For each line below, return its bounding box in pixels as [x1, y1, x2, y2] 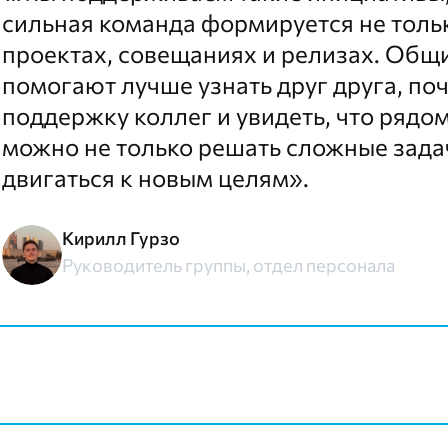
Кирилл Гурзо [62, 227, 180, 250]
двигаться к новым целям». [2, 163, 309, 193]
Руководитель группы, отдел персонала [62, 254, 395, 277]
